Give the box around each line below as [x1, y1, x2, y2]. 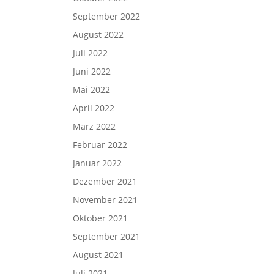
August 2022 [73, 29, 124, 40]
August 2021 [73, 249, 124, 261]
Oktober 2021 [73, 212, 128, 224]
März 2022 [73, 120, 116, 132]
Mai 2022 [73, 84, 111, 95]
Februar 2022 [73, 139, 128, 150]
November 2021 [73, 194, 138, 206]
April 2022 [73, 102, 115, 114]
